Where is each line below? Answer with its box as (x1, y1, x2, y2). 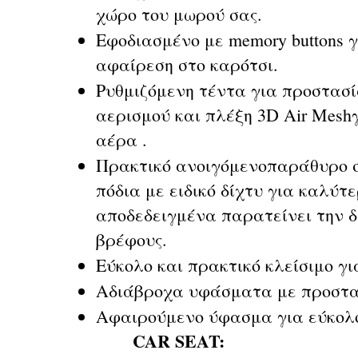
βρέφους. (96, 228, 167, 251)
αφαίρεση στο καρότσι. (96, 53, 278, 76)
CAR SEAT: (133, 328, 225, 354)
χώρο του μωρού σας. (96, 2, 262, 26)
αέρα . (96, 128, 147, 151)
